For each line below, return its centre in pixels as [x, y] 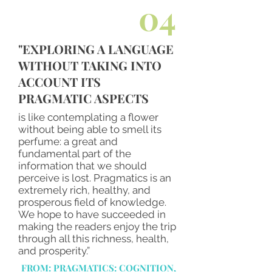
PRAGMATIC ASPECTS [83, 98]
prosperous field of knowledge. [92, 202]
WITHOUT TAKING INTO [90, 65]
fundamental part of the [75, 154]
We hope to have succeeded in [92, 214]
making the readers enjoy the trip [97, 226]
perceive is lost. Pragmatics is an [95, 178]
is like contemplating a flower [88, 117]
